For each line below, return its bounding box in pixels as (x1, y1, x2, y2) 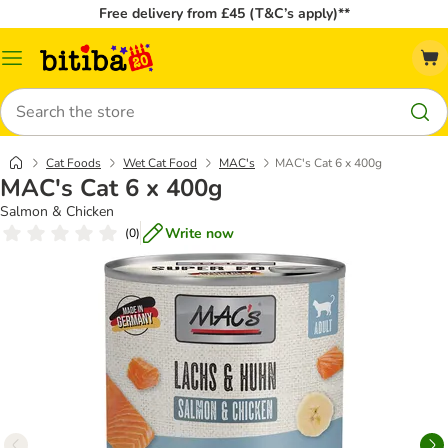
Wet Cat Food (123, 155, 197, 171)
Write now (165, 223, 234, 243)
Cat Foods (46, 155, 101, 171)
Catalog (11, 55, 60, 75)
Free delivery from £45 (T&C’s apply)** (98, 4, 350, 23)
